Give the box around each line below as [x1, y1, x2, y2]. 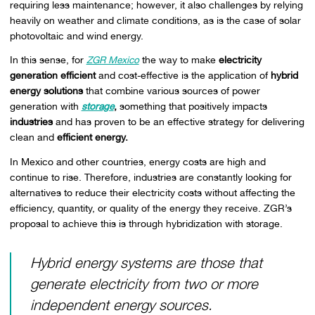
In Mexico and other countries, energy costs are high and [9, 156, 266, 168]
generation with [9, 101, 82, 112]
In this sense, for [9, 54, 86, 66]
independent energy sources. [30, 295, 212, 314]
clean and [9, 131, 57, 143]
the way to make [139, 54, 219, 66]
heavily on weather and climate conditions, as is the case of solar [9, 14, 301, 26]
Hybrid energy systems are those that [30, 253, 262, 271]
